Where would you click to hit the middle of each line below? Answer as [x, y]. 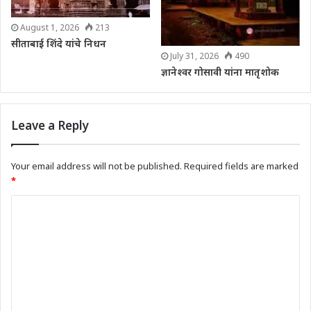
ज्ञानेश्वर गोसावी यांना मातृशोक [220, 72]
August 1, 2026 [50, 28]
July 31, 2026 [194, 56]
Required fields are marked [241, 166]
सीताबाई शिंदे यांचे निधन [59, 44]
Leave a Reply [50, 125]
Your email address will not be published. [96, 166]
